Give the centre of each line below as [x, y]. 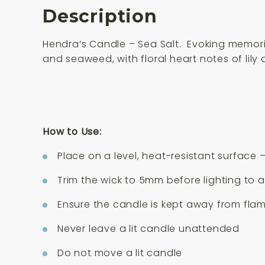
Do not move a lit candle [120, 253]
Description [100, 16]
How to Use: [72, 131]
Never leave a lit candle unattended [148, 228]
